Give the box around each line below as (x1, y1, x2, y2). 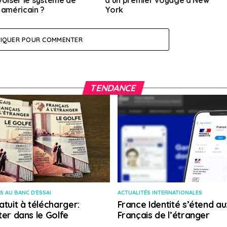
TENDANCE (89, 82, 138, 94)
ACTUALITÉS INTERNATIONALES (117, 189, 202, 197)
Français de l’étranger (117, 209, 210, 221)
